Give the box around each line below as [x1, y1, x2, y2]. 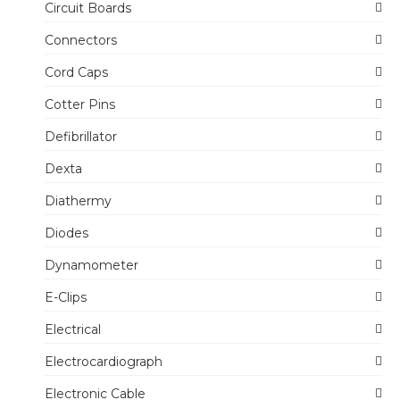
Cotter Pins [45, 96, 115, 113]
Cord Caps [45, 64, 108, 81]
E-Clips [45, 289, 87, 306]
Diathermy [45, 193, 112, 210]
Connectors [45, 32, 117, 49]
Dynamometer [45, 257, 138, 274]
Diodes [45, 225, 88, 242]
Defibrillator [45, 129, 117, 146]
